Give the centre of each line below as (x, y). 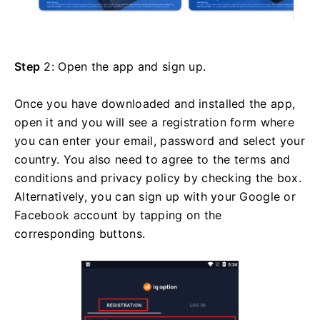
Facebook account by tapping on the (118, 215)
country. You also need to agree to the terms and (152, 160)
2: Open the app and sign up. (123, 67)
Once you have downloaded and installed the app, (155, 104)
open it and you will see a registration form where (154, 122)
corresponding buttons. (80, 234)
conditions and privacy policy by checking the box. (158, 178)
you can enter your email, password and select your (160, 141)
